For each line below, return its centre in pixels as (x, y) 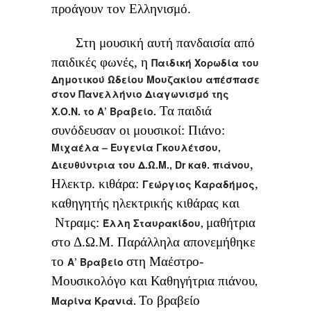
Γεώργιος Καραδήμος (199, 184)
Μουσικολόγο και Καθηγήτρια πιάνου (153, 281)
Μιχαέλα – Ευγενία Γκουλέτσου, (136, 148)
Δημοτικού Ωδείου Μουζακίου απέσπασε (155, 79)
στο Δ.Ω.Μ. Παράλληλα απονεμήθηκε (153, 242)
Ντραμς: (77, 223)
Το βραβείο (169, 301)
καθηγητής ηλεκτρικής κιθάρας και (145, 203)
